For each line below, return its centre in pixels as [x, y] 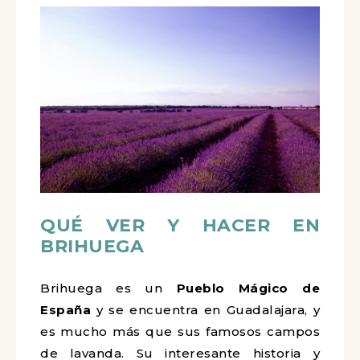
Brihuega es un [108, 288]
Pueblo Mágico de [248, 288]
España [65, 310]
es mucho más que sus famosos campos [180, 331]
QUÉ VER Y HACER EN [180, 225]
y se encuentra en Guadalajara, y [205, 310]
